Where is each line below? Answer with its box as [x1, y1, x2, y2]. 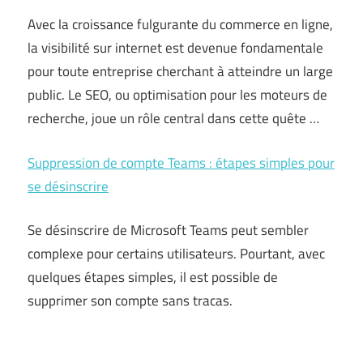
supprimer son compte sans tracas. [28, 290, 233, 311]
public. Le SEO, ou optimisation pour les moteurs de [28, 84, 327, 105]
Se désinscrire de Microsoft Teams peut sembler [28, 220, 309, 241]
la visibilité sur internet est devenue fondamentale [28, 37, 323, 58]
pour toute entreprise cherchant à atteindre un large [28, 61, 333, 82]
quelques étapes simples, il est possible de [28, 267, 278, 288]
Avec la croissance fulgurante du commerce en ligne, [28, 14, 333, 35]
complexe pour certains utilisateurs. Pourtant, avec [28, 243, 325, 264]
